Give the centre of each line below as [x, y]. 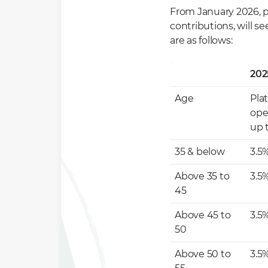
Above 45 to [203, 215]
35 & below [200, 152]
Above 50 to [203, 254]
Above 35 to [202, 176]
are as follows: [201, 40]
